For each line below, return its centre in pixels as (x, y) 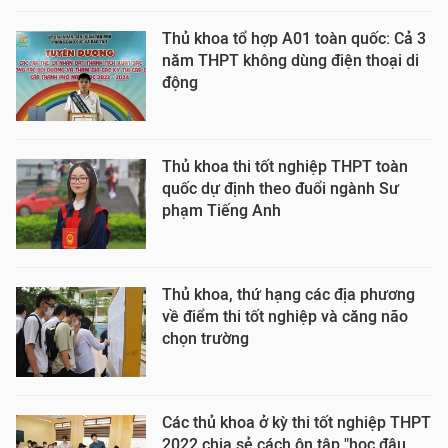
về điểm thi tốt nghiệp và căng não (285, 316)
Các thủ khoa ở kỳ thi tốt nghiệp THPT (296, 422)
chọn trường (205, 338)
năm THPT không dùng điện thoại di (290, 60)
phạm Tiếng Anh (221, 210)
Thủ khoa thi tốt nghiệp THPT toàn (285, 166)
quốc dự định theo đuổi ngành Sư (280, 188)
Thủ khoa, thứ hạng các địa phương (288, 294)
